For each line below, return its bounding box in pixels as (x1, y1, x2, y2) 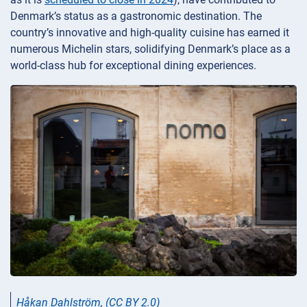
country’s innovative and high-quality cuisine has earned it (10, 26, 289, 40)
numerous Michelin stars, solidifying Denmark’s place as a (10, 42, 291, 56)
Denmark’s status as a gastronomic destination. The (10, 10, 262, 23)
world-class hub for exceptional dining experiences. (10, 59, 256, 73)
